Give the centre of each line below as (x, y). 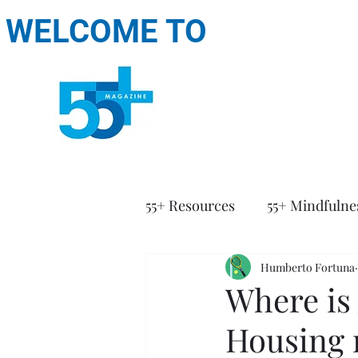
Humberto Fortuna (308, 267)
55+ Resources (190, 205)
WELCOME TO (107, 32)
